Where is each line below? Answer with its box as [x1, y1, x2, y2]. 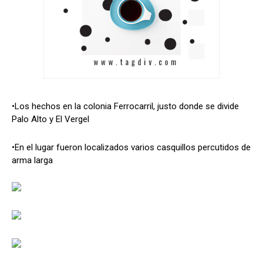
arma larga [12, 155, 53, 166]
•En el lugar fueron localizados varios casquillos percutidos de [12, 142, 251, 153]
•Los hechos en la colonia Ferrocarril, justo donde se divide [12, 101, 239, 112]
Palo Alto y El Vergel [12, 114, 89, 125]
